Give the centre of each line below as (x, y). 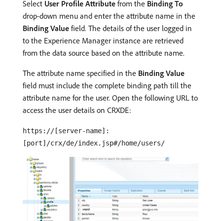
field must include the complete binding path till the (107, 86)
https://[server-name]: (66, 131)
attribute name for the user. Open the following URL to (110, 98)
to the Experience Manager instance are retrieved (103, 41)
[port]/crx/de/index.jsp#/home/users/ (94, 143)
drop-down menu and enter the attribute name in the (109, 16)
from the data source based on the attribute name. (104, 53)
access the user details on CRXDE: (77, 110)
